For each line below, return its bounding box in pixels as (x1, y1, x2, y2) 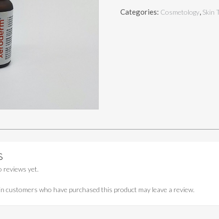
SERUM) (120, 21, 146, 29)
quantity (120, 31, 149, 40)
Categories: (120, 7, 161, 16)
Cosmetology (160, 8, 200, 16)
